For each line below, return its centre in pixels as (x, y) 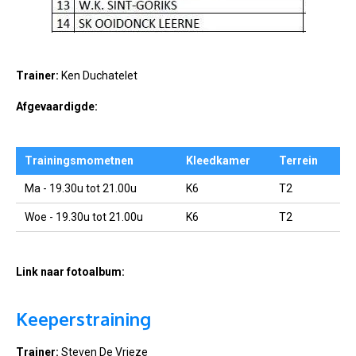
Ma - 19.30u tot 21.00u (80, 188)
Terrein (298, 160)
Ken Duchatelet (99, 75)
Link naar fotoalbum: (70, 271)
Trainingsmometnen (79, 160)
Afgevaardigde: (57, 106)
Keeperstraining (83, 319)
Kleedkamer (218, 160)
